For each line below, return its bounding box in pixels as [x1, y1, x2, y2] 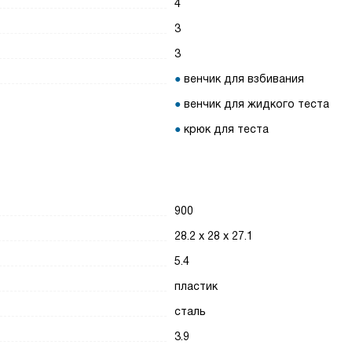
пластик [174, 280, 218, 292]
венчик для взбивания [184, 72, 305, 85]
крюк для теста [184, 123, 269, 135]
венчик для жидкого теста [184, 97, 330, 110]
